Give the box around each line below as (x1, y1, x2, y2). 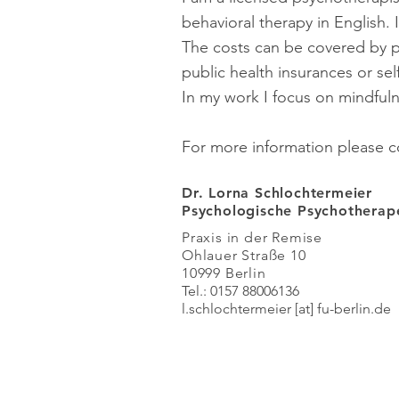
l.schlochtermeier (182, 300, 291, 317)
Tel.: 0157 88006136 (182, 282, 299, 299)
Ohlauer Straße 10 (182, 247, 306, 264)
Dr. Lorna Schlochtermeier (182, 184, 372, 201)
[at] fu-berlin (291, 300, 370, 317)
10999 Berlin (182, 265, 266, 281)
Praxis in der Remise (182, 229, 322, 246)
